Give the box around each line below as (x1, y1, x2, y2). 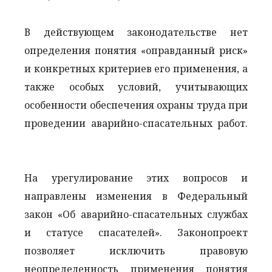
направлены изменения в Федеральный (24, 189, 248, 203)
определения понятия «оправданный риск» (24, 43, 248, 57)
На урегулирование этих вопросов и (24, 171, 248, 185)
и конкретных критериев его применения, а (24, 61, 248, 75)
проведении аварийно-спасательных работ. (24, 116, 248, 130)
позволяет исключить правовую (24, 243, 248, 257)
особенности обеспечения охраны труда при (24, 98, 248, 112)
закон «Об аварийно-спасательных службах (24, 207, 248, 221)
